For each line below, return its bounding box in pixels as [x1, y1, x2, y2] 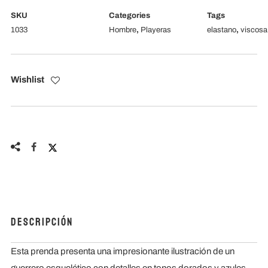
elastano [206, 26, 236, 35]
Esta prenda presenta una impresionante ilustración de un [10, 246, 234, 257]
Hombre [108, 26, 136, 35]
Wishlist [10, 75, 44, 85]
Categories [108, 11, 150, 20]
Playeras [140, 26, 171, 35]
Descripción [10, 215, 73, 229]
